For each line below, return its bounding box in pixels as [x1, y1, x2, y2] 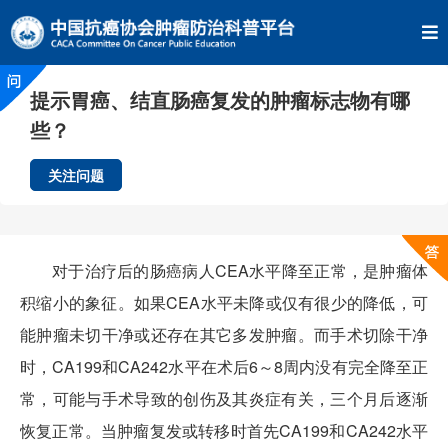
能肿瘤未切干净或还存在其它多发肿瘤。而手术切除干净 [20, 323, 428, 346]
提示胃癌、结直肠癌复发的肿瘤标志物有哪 [30, 85, 410, 114]
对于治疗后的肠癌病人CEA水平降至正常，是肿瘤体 [52, 259, 428, 282]
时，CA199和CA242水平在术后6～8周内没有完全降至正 [20, 355, 428, 378]
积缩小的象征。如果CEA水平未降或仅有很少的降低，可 [20, 291, 428, 314]
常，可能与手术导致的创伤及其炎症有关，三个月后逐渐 [20, 387, 428, 410]
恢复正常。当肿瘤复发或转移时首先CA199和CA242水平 [20, 419, 428, 442]
